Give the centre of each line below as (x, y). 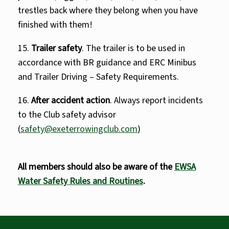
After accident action (71, 100)
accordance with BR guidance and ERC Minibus (107, 63)
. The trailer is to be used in (133, 48)
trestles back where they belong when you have (108, 10)
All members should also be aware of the (96, 167)
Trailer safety (56, 48)
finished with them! (55, 25)
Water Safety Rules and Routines (81, 181)
